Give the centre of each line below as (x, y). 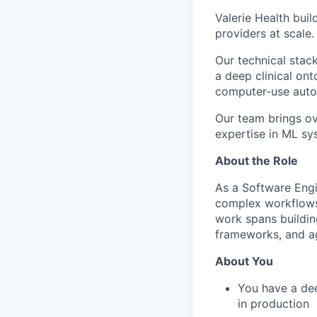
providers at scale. (265, 34)
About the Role (257, 161)
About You (244, 261)
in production (273, 304)
